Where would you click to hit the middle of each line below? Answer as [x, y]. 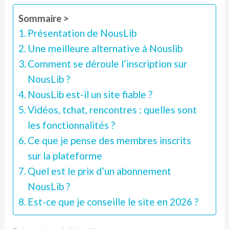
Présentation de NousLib [82, 33]
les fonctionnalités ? [72, 125]
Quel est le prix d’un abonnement [100, 171]
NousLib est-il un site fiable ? [90, 94]
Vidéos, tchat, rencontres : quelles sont [112, 109]
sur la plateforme [65, 155]
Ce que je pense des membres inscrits [110, 140]
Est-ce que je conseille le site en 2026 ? [113, 201]
